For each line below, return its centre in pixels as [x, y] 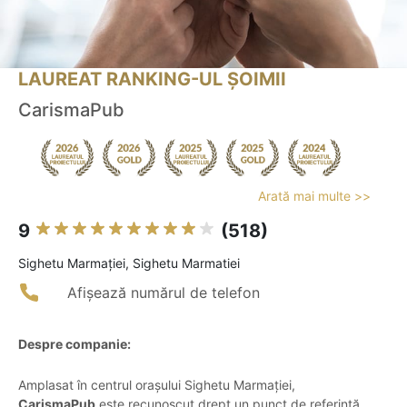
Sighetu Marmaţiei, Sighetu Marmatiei [129, 263]
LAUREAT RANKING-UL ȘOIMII [152, 79]
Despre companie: [74, 344]
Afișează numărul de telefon [164, 293]
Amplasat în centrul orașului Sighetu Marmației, [157, 385]
